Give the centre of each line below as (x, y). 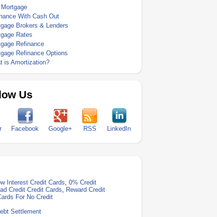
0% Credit (83, 182)
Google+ (60, 129)
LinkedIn (119, 129)
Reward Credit (86, 190)
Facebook (25, 129)
